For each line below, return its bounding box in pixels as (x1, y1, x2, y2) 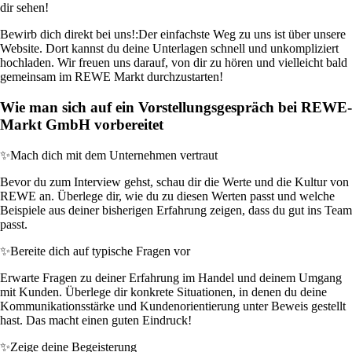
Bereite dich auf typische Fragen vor (10, 244, 190, 258)
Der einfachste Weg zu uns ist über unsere (138, 27, 346, 42)
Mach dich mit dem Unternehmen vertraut (10, 148, 218, 162)
